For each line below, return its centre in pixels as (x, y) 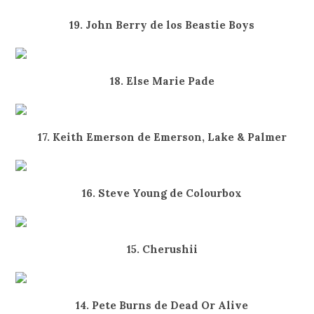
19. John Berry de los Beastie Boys (162, 25)
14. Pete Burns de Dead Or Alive (162, 305)
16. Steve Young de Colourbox (162, 193)
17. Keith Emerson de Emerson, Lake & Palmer (162, 137)
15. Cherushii (162, 249)
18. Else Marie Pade (162, 81)
